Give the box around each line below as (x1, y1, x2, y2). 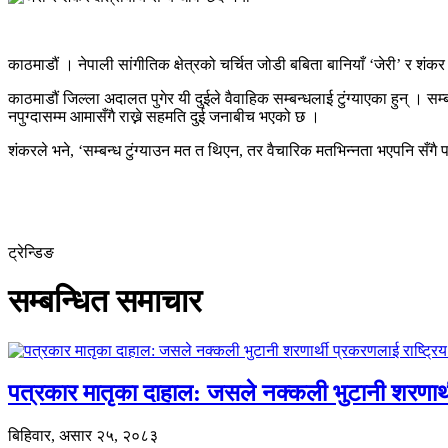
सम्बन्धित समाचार (8, 283, 202, 320)
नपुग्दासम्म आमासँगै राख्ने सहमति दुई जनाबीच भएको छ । (8, 107, 320, 125)
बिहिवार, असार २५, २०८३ (8, 426, 158, 444)
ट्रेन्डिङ (8, 243, 54, 261)
